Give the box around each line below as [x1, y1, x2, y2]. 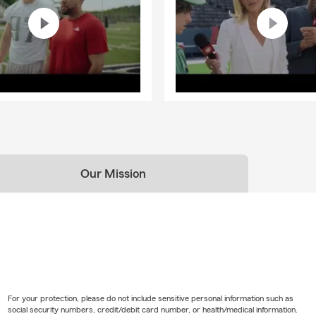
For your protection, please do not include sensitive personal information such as [7, 293, 293, 303]
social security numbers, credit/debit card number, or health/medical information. [7, 305, 298, 314]
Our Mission [80, 166, 146, 180]
